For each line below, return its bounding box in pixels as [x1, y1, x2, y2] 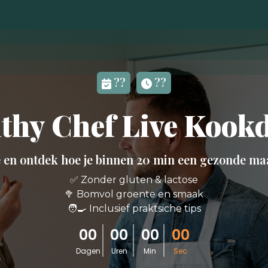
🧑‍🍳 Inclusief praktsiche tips [67, 203, 201, 215]
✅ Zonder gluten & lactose [70, 174, 198, 186]
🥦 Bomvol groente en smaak [65, 188, 203, 200]
